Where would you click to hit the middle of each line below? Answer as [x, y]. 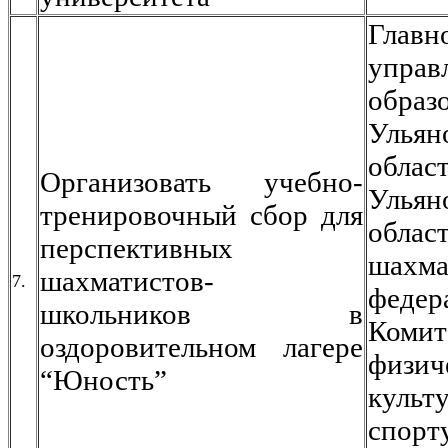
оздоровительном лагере [201, 347]
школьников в [201, 314]
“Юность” [103, 380]
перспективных [136, 248]
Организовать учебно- [201, 182]
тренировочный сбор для [201, 215]
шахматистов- [127, 281]
